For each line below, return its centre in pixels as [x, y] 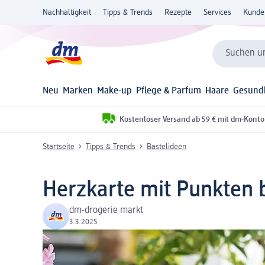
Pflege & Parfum [169, 91]
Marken [78, 91]
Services [217, 12]
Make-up [115, 91]
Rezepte [178, 12]
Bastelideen [167, 146]
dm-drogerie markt [106, 211]
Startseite [59, 146]
